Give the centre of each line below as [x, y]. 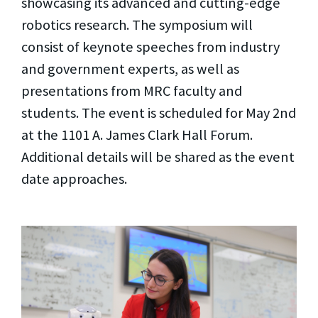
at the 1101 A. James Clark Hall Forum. [137, 135]
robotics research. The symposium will [137, 24]
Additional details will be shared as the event [158, 157]
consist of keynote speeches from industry [150, 46]
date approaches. [74, 179]
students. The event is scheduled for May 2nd [159, 113]
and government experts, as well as [130, 68]
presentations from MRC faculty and [132, 91]
